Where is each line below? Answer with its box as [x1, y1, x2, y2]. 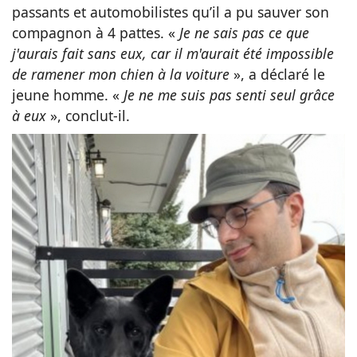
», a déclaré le [229, 64, 325, 84]
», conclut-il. [46, 105, 130, 125]
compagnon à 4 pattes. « [12, 22, 179, 42]
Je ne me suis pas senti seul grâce [124, 84, 335, 104]
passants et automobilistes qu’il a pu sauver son [12, 2, 329, 22]
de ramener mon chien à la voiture [12, 64, 229, 84]
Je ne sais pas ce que [179, 22, 309, 42]
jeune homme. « [12, 84, 124, 104]
